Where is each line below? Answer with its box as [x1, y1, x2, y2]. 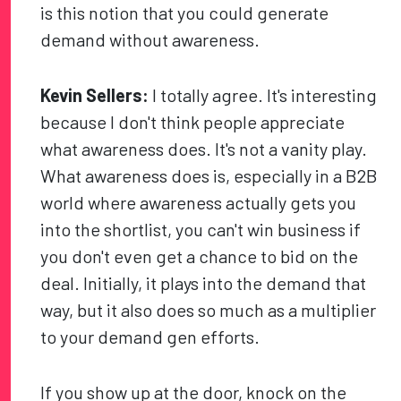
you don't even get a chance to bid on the [40, 245, 359, 268]
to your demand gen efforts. [40, 326, 260, 348]
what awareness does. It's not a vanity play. [40, 138, 368, 160]
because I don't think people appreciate [40, 111, 346, 133]
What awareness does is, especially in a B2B [40, 165, 379, 187]
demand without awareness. [40, 29, 260, 51]
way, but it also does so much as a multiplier [40, 299, 377, 321]
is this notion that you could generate [40, 2, 329, 24]
